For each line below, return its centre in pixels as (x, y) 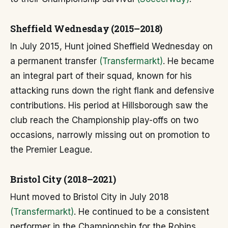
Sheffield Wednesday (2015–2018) (86, 29)
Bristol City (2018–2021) (63, 179)
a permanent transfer (55, 61)
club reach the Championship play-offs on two (104, 120)
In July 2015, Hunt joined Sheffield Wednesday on (111, 47)
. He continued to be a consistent (141, 212)
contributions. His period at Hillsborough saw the (109, 106)
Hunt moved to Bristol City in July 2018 (90, 197)
